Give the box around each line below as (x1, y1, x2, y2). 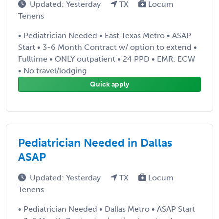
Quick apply (90, 80, 129, 88)
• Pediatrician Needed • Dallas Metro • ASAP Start (18, 204, 195, 214)
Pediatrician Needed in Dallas (18, 135, 172, 150)
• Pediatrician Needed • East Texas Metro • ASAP (18, 30, 191, 40)
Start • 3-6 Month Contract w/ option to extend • (18, 42, 197, 52)
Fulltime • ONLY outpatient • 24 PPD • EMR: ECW (18, 54, 195, 64)
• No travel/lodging (18, 66, 87, 75)
